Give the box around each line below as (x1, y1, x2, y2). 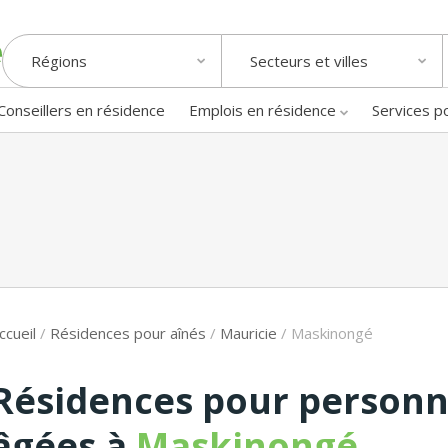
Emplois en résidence (189, 99, 336, 120)
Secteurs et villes (250, 51, 368, 72)
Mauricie (220, 322, 277, 343)
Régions (31, 51, 87, 72)
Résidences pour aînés (50, 322, 206, 343)
